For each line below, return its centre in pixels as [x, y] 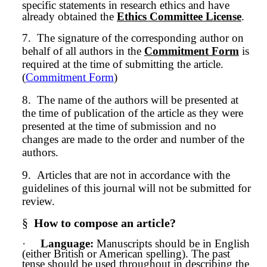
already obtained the [69, 16]
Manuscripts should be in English [172, 243]
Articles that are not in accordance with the [133, 175]
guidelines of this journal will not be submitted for [136, 188]
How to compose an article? [105, 223]
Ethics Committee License [179, 16]
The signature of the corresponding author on [140, 38]
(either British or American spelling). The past [126, 254]
